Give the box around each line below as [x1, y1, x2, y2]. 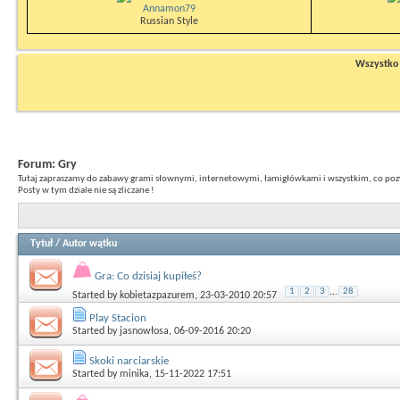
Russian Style [140, 16, 198, 27]
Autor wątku [62, 237, 117, 249]
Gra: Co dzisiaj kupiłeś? [95, 270, 202, 282]
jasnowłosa [120, 325, 169, 337]
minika [120, 368, 149, 379]
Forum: [18, 158, 58, 171]
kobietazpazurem [120, 289, 195, 301]
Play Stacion [89, 312, 146, 324]
